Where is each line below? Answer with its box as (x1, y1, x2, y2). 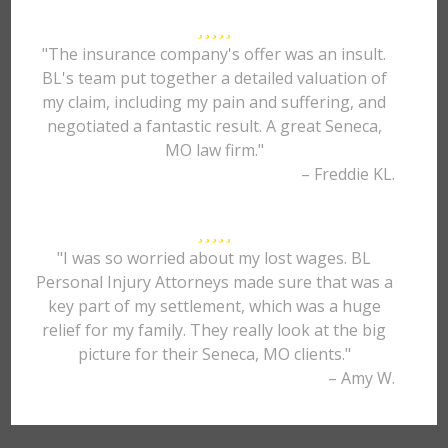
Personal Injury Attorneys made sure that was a (35, 271, 393, 293)
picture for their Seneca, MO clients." (77, 343, 351, 365)
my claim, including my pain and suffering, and (42, 91, 387, 113)
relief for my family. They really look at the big (42, 319, 387, 341)
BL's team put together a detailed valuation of (41, 67, 387, 89)
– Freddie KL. (300, 163, 395, 185)
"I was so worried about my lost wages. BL (57, 247, 372, 269)
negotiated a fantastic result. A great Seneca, (46, 115, 382, 137)
